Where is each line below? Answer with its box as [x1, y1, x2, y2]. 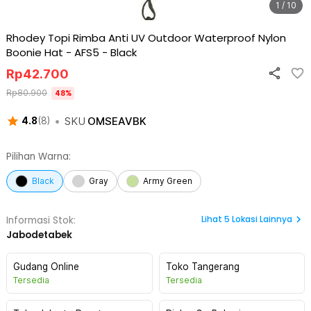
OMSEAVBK [87, 115, 146, 128]
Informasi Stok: [6, 214, 76, 227]
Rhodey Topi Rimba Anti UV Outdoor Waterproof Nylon [6, 31, 286, 45]
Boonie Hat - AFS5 [6, 45, 99, 60]
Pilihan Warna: [6, 150, 71, 163]
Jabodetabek [6, 228, 72, 242]
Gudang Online [13, 261, 79, 272]
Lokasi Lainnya [232, 213, 292, 225]
